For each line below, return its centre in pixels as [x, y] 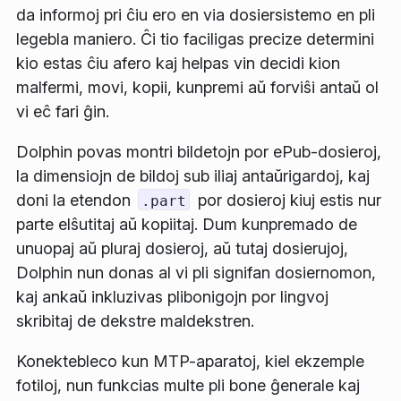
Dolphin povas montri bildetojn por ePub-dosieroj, [199, 151]
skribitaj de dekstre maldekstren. [135, 320]
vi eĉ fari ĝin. [63, 111]
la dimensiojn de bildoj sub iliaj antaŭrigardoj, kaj [193, 175]
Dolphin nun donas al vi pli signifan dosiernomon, [196, 272]
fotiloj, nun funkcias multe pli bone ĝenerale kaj [188, 385]
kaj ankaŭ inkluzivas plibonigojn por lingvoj [172, 296]
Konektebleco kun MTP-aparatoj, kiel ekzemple [190, 361]
